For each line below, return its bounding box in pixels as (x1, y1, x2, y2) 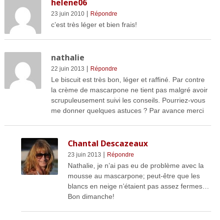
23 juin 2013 (67, 151, 101, 158)
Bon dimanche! (67, 192, 114, 200)
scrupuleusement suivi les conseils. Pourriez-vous (51, 96, 205, 104)
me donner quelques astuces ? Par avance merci (51, 106, 204, 114)
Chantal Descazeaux (67, 137, 148, 149)
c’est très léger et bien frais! (51, 20, 137, 28)
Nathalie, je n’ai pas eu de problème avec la (67, 161, 204, 169)
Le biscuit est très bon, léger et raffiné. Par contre (51, 75, 205, 83)
